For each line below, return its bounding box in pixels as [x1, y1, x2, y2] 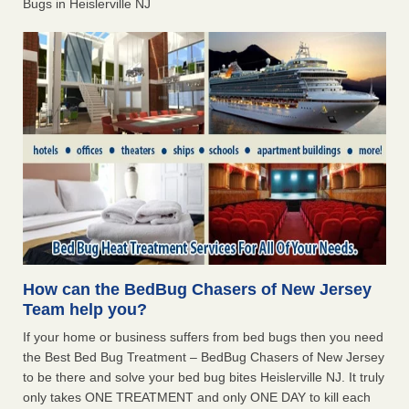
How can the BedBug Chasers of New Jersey [23, 280, 372, 299]
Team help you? [23, 300, 147, 320]
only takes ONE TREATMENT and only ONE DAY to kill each [23, 390, 371, 405]
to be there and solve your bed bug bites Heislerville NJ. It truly [23, 370, 384, 385]
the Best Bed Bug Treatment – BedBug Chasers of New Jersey [23, 350, 384, 365]
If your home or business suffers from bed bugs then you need [23, 330, 383, 345]
